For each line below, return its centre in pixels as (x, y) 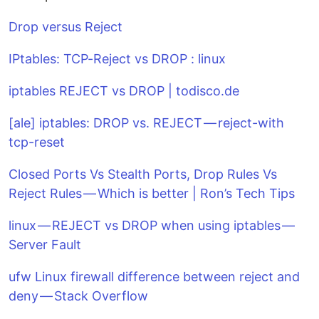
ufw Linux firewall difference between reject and (154, 277)
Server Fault (45, 245)
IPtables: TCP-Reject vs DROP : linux (117, 59)
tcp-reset (37, 142)
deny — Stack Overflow (78, 296)
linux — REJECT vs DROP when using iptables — (152, 225)
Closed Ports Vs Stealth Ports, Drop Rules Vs (143, 174)
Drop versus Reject (66, 27)
